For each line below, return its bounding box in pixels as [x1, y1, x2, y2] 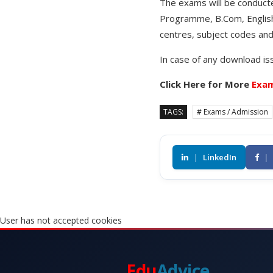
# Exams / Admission [197, 107, 268, 118]
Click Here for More [160, 78, 252, 91]
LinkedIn [203, 152, 236, 163]
